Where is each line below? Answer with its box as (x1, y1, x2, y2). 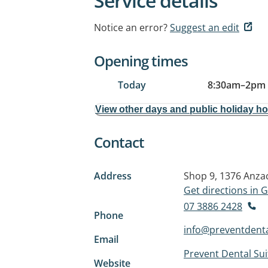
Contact (94, 132, 144, 152)
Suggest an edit (170, 21, 239, 34)
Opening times (94, 51, 188, 71)
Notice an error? (94, 21, 167, 34)
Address (94, 169, 132, 182)
